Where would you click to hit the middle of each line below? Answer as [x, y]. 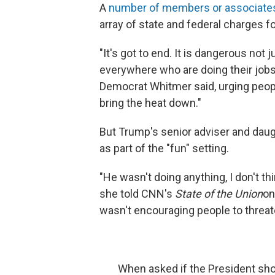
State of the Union [219, 194]
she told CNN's [137, 194]
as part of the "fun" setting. [164, 148]
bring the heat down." [150, 103]
